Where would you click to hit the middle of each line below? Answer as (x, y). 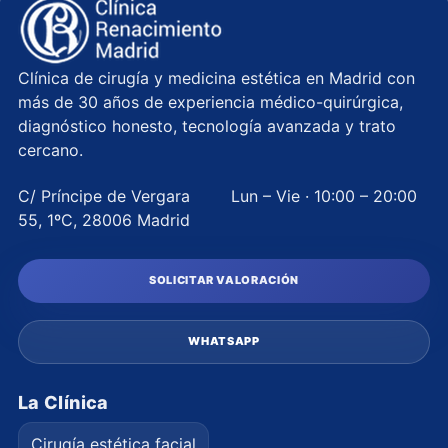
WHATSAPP (224, 341)
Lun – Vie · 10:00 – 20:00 (324, 195)
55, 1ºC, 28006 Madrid (104, 219)
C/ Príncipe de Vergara (104, 195)
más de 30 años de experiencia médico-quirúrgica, (210, 101)
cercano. (50, 149)
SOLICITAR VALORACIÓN (224, 280)
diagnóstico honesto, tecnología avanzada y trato (207, 125)
